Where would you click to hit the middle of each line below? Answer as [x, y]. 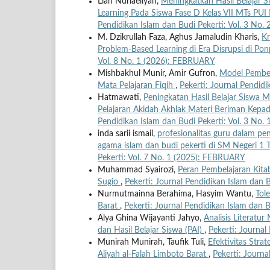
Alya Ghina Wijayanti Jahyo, [151, 218]
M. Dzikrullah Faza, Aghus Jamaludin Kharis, [180, 37]
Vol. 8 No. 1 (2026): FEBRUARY [156, 61]
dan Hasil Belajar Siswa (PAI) [151, 230]
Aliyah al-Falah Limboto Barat [153, 254]
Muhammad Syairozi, [138, 170]
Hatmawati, [121, 97]
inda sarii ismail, [127, 133]
